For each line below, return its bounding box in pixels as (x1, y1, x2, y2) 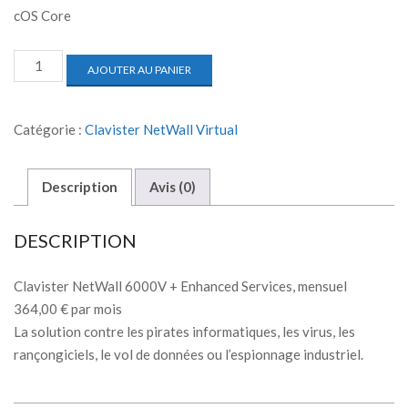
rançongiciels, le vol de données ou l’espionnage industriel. (14, 345, 363, 362)
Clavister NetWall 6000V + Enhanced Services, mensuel (14, 277, 347, 294)
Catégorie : (14, 120, 85, 138)
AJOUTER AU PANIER (87, 62, 192, 76)
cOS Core (14, 6, 71, 24)
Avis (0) (149, 178, 196, 196)
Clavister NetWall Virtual (85, 120, 238, 138)
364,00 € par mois (14, 300, 122, 317)
